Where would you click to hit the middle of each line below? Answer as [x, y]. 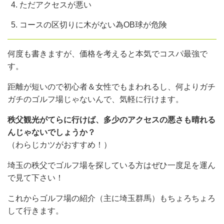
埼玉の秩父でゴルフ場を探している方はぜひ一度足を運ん [111, 165]
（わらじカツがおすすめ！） [59, 144]
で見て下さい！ [35, 177]
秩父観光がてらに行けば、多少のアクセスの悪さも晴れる [111, 119]
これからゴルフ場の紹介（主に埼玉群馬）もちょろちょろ [111, 198]
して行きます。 [35, 210]
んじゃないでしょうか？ [51, 132]
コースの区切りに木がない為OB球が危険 [93, 24]
